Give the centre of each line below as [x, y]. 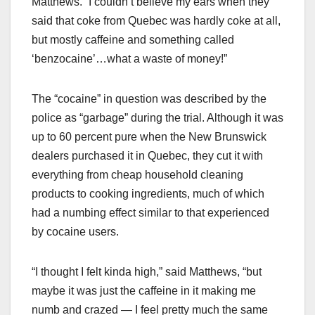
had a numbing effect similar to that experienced [150, 212]
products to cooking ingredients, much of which [148, 193]
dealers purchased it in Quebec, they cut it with [147, 155]
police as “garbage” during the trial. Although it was [157, 117]
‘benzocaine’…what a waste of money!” [129, 58]
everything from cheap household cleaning [137, 174]
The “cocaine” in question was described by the [149, 98]
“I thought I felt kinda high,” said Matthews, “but [147, 271]
